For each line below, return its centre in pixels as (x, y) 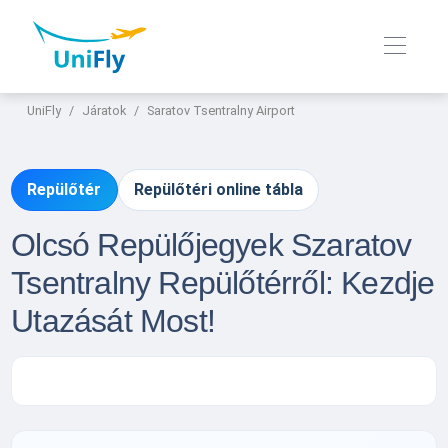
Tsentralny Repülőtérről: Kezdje (223, 282)
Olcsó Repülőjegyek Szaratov (211, 244)
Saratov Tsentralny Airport (221, 111)
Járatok (104, 111)
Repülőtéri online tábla (218, 190)
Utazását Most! (113, 320)
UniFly (44, 111)
